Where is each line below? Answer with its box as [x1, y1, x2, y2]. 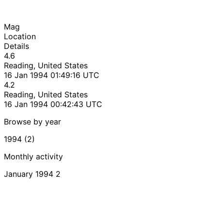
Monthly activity [4, 151, 63, 161]
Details [4, 41, 29, 51]
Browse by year [4, 116, 61, 126]
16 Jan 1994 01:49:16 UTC [4, 70, 99, 80]
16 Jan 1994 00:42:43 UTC [4, 99, 102, 109]
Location [4, 31, 36, 41]
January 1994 [4, 169, 53, 179]
